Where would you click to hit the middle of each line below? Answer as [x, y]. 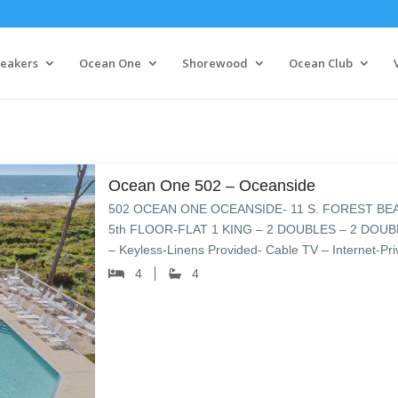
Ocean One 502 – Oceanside [212, 186]
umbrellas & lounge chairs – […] [199, 270]
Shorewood [215, 63]
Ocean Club [320, 63]
